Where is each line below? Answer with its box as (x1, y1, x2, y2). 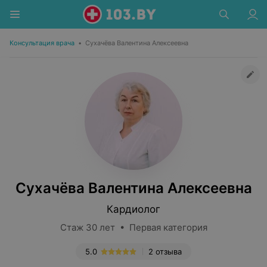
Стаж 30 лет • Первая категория (60, 222, 207, 233)
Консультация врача (10, 39, 74, 47)
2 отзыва (148, 247, 182, 256)
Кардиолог (107, 203, 160, 215)
